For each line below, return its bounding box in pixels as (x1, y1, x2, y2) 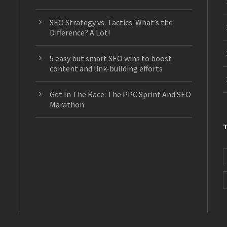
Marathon (49, 99, 84, 110)
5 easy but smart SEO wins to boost (49, 53, 172, 64)
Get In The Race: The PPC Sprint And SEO (49, 89, 191, 100)
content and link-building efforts (49, 63, 163, 74)
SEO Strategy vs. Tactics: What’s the (49, 17, 173, 28)
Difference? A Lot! (49, 27, 110, 38)
